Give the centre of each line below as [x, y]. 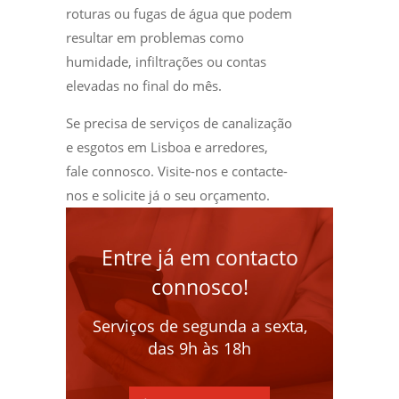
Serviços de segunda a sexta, [199, 326]
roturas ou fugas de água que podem [179, 13]
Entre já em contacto [199, 257]
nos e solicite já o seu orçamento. [168, 195]
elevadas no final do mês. [144, 85]
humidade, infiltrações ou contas [166, 61]
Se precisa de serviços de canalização [179, 122]
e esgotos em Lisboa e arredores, [167, 147]
